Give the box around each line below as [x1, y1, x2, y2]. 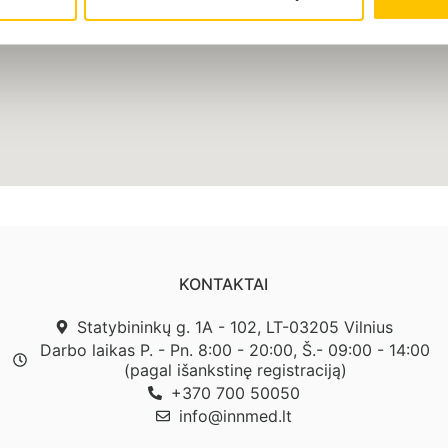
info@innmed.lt [178, 406, 292, 427]
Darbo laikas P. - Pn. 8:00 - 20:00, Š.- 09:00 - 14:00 [40, 340, 431, 361]
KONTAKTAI [179, 274, 269, 295]
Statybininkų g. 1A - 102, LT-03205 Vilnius [77, 317, 394, 338]
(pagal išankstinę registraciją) [123, 360, 347, 381]
